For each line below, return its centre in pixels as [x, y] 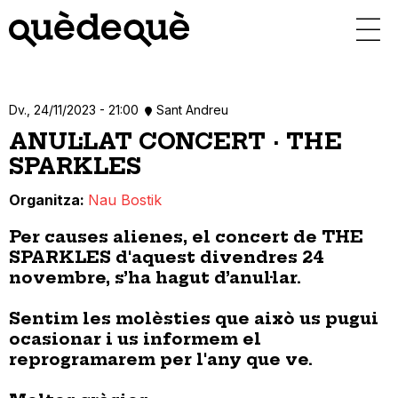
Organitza [44, 200]
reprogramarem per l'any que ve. [161, 360]
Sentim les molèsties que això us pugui [194, 319]
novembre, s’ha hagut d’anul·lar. [155, 278]
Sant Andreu [192, 110]
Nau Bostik [125, 200]
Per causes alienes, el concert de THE [186, 237]
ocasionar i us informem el [135, 339]
